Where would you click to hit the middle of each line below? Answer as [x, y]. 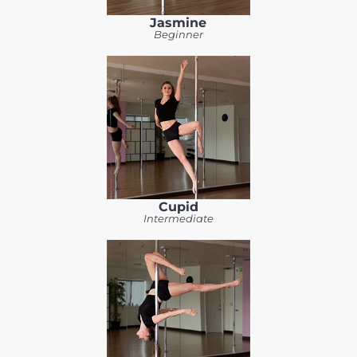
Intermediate [178, 218]
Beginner [178, 34]
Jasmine [178, 22]
